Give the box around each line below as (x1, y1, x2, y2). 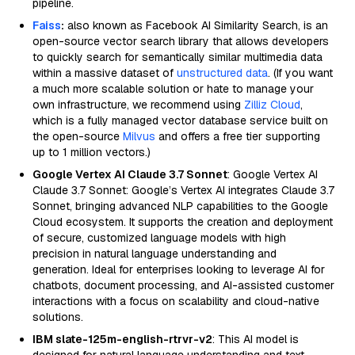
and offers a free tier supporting (155, 129, 320, 143)
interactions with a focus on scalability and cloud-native (32, 294, 319, 308)
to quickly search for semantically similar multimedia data (32, 50, 323, 64)
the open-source (32, 129, 123, 143)
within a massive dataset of (32, 66, 177, 80)
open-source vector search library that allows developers (32, 34, 329, 48)
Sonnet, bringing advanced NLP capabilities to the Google (32, 199, 328, 213)
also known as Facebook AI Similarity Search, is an (64, 18, 328, 32)
